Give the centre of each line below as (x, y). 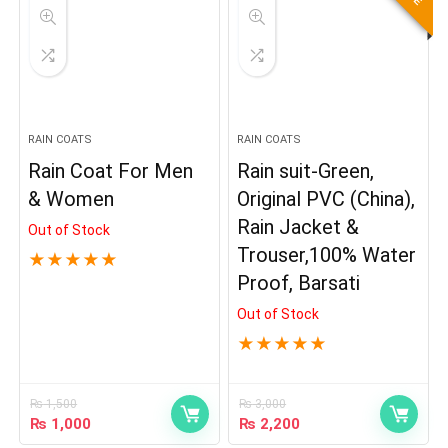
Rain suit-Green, (306, 171)
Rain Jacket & (298, 227)
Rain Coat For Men (111, 171)
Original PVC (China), (326, 199)
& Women (71, 199)
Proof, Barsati (299, 283)
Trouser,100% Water (327, 255)
